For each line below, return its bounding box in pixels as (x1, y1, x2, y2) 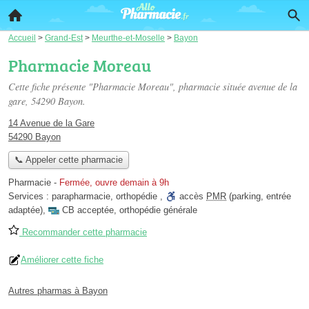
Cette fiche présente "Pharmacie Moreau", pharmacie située (8, 80, 248, 93)
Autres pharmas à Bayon (8, 286, 108, 297)
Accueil (8, 33, 36, 42)
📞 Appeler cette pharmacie (14, 154, 123, 166)
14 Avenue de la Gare (8, 118, 94, 128)
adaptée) (8, 205, 43, 216)
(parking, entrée (226, 191, 291, 202)
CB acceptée (62, 205, 114, 216)
